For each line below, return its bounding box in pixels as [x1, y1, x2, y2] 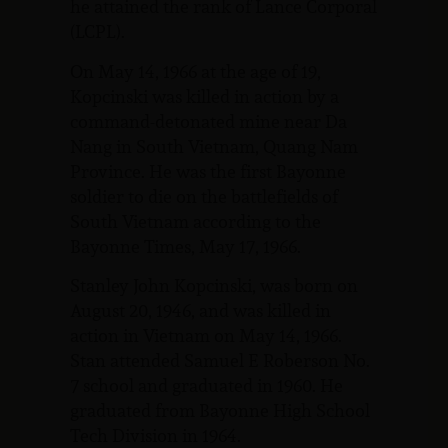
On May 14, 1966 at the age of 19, [70, 57, 321, 85]
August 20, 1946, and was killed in [70, 297, 331, 325]
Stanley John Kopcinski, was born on [70, 272, 358, 300]
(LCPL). [70, 18, 125, 46]
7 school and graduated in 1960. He [70, 372, 343, 400]
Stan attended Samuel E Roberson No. [70, 347, 370, 375]
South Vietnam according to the [70, 207, 321, 235]
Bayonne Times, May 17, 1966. [70, 232, 301, 260]
